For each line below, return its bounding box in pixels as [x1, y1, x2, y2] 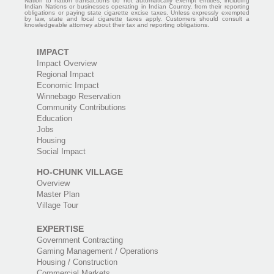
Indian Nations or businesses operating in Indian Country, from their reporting [24, 3, 250, 10]
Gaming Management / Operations [36, 246, 158, 256]
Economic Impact [36, 81, 99, 91]
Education [36, 114, 72, 124]
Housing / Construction [36, 257, 117, 267]
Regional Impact [36, 70, 94, 80]
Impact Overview [36, 59, 97, 68]
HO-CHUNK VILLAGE [36, 167, 123, 177]
